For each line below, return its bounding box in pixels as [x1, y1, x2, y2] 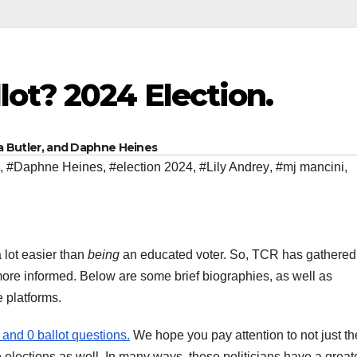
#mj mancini [276, 160, 344, 175]
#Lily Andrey [199, 160, 269, 175]
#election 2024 [109, 160, 193, 175]
